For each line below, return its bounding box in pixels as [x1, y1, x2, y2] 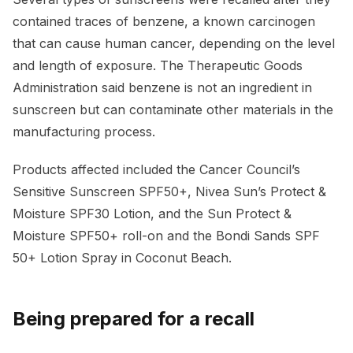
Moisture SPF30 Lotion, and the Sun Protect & [13, 206, 292, 222]
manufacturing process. [13, 124, 155, 140]
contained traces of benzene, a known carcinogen [13, 13, 315, 30]
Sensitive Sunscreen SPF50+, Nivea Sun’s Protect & [13, 184, 326, 200]
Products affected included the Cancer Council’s [13, 162, 300, 178]
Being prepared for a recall [13, 307, 255, 331]
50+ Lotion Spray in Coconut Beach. [13, 250, 232, 266]
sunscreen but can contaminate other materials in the [13, 102, 333, 118]
